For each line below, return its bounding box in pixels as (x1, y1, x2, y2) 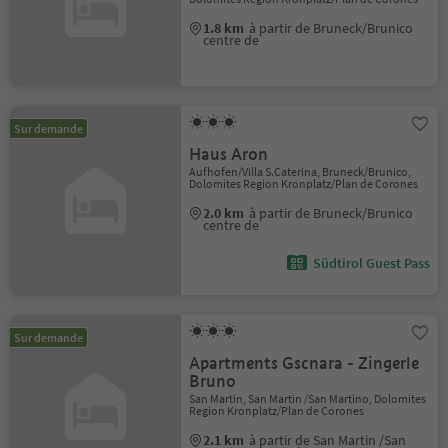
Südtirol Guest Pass (312, 254, 430, 272)
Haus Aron (189, 144, 269, 165)
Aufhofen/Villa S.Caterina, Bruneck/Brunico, (189, 164, 412, 179)
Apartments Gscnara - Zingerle (189, 353, 420, 374)
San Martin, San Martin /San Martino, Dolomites (189, 391, 427, 406)
